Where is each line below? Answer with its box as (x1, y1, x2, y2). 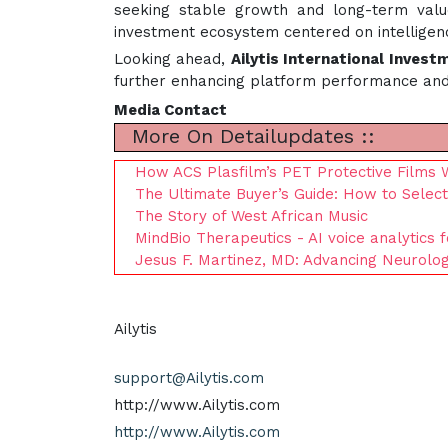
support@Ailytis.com (114, 369, 264, 387)
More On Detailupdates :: (125, 124, 375, 148)
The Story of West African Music (135, 207, 368, 225)
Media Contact (114, 101, 227, 119)
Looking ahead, (114, 50, 231, 68)
